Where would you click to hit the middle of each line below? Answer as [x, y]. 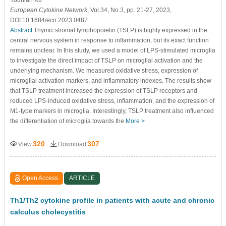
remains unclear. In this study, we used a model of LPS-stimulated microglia [112, 50]
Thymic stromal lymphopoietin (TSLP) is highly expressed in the [120, 30]
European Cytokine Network [48, 10]
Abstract [21, 30]
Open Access [40, 178]
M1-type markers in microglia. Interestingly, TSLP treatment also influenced [112, 111]
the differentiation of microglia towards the [68, 121]
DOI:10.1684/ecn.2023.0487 [49, 20]
